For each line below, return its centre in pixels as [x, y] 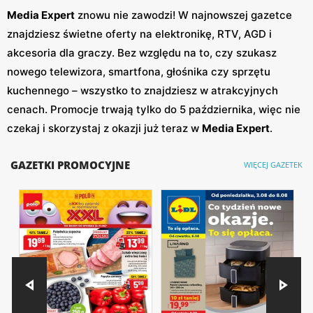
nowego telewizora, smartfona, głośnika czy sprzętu [139, 71]
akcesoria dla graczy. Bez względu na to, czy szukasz [142, 52]
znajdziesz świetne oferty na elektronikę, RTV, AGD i [139, 34]
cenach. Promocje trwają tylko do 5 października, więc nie [154, 109]
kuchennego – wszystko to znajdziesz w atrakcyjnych [143, 90]
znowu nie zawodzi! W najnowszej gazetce [183, 15]
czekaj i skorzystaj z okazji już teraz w [104, 128]
